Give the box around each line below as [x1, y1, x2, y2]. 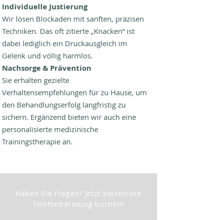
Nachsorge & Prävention [2, 63, 91, 73]
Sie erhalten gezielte [2, 75, 69, 85]
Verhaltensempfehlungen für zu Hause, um [2, 87, 147, 97]
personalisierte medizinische [2, 124, 98, 134]
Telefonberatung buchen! [32, 199, 125, 209]
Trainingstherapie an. [2, 137, 73, 146]
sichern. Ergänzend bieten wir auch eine [2, 112, 136, 122]
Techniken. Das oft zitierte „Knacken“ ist [2, 26, 135, 36]
